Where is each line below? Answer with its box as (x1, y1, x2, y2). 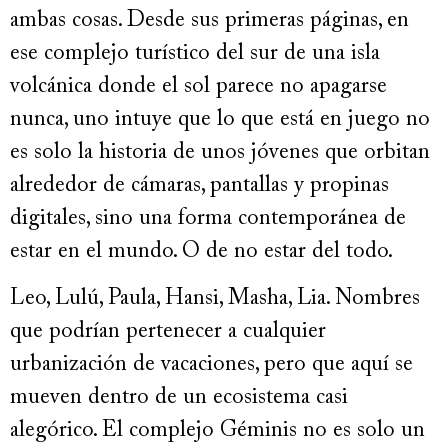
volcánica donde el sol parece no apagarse (10, 76, 387, 98)
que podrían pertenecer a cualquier (10, 321, 326, 344)
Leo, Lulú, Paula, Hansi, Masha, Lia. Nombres (10, 288, 420, 311)
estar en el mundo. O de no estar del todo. (10, 241, 393, 263)
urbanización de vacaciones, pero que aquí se (10, 354, 413, 377)
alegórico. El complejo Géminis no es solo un (10, 420, 425, 443)
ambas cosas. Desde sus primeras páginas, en (10, 10, 409, 32)
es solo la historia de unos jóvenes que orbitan (10, 142, 430, 164)
